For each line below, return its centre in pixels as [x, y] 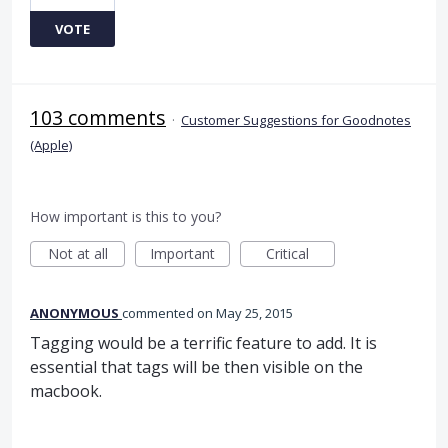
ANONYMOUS [74, 312]
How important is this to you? [125, 216]
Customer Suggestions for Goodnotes [296, 119]
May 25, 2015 [254, 312]
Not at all [77, 253]
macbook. [66, 390]
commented [159, 312]
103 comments [98, 117]
